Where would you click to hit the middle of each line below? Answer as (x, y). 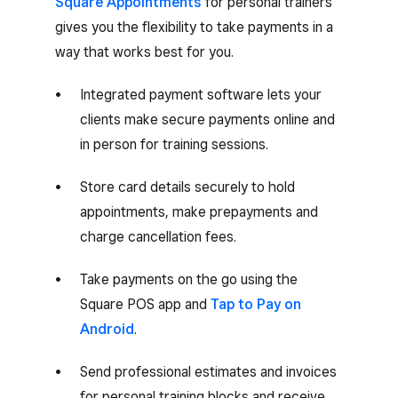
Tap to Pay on (256, 304)
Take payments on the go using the (189, 279)
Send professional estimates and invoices (208, 372)
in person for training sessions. (174, 144)
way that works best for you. (144, 52)
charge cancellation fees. (158, 237)
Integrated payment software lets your (201, 95)
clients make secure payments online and (207, 119)
